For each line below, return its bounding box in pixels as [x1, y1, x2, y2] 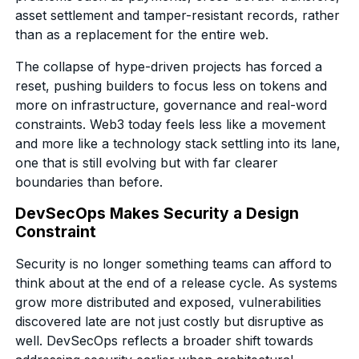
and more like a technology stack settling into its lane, [15, 135, 341, 151]
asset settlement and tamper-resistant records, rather [15, 6, 341, 23]
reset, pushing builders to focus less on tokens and [15, 77, 328, 94]
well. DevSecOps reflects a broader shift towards [15, 332, 314, 349]
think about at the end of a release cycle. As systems [15, 274, 338, 291]
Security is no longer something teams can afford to [15, 255, 333, 272]
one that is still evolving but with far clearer [15, 154, 279, 171]
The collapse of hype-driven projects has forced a [15, 58, 323, 75]
